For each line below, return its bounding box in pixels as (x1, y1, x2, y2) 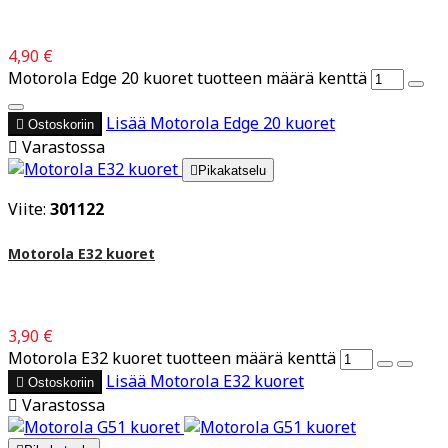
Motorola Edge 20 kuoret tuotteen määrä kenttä (8, 66, 367, 89)
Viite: (8, 197, 50, 220)
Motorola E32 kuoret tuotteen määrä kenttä (8, 347, 336, 370)
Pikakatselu (198, 162, 266, 178)
